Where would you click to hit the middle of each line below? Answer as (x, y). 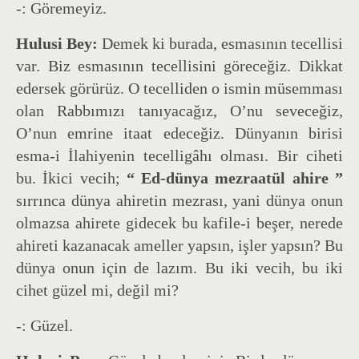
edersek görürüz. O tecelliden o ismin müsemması (179, 88)
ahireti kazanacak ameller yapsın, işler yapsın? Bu (179, 245)
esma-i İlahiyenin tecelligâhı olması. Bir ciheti (179, 155)
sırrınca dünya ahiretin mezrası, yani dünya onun (179, 200)
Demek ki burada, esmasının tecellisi (220, 43)
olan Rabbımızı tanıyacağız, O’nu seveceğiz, (179, 110)
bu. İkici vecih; (71, 177)
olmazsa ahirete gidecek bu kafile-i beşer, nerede (179, 222)
